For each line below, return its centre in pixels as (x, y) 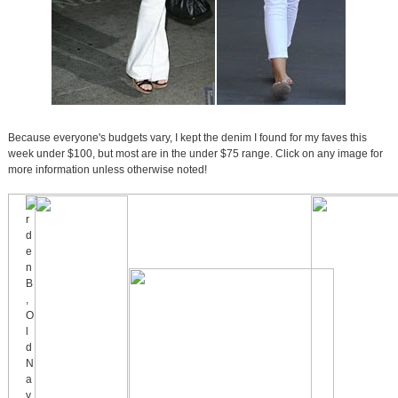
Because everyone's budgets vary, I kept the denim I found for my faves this (187, 138)
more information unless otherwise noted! (107, 170)
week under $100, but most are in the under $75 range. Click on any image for (195, 154)
